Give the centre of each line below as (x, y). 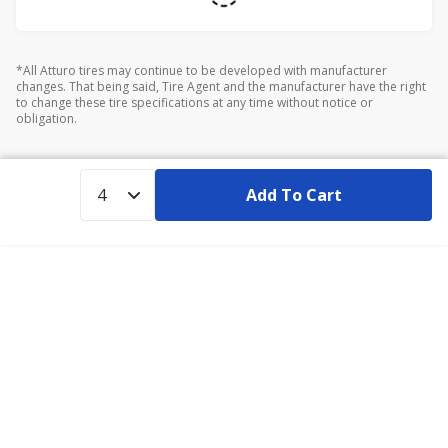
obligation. (46, 118)
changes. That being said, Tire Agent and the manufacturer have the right (221, 86)
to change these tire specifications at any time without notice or (194, 102)
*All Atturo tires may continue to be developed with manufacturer (201, 70)
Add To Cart (293, 195)
